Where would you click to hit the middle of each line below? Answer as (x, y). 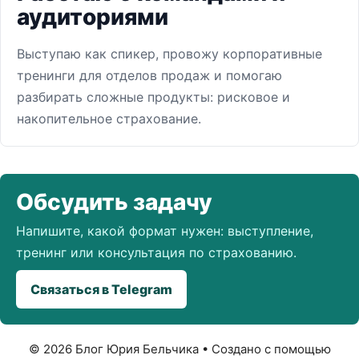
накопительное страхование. (109, 119)
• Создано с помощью (264, 349)
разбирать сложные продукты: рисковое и (153, 97)
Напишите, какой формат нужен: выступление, (165, 231)
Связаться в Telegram (101, 289)
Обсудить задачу (114, 202)
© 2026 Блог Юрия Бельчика (113, 349)
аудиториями (93, 17)
